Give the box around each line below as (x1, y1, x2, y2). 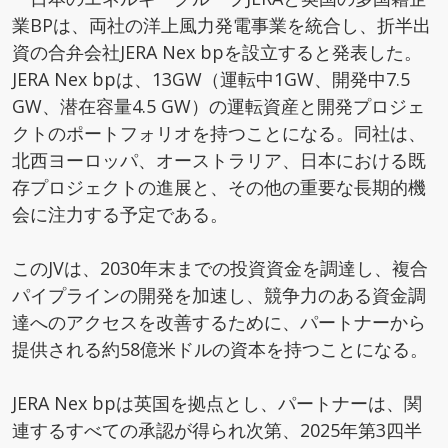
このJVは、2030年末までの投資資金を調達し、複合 (12, 256, 428, 280)
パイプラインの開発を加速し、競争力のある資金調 (12, 283, 426, 307)
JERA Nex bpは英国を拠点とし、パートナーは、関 (12, 391, 422, 415)
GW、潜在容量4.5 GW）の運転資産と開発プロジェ (12, 94, 425, 118)
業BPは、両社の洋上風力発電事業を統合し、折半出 (12, 13, 431, 37)
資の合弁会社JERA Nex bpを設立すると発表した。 (12, 40, 422, 64)
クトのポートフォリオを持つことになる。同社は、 (12, 121, 426, 145)
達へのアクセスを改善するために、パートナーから (12, 310, 426, 334)
